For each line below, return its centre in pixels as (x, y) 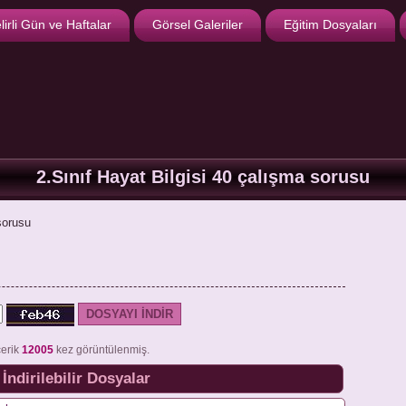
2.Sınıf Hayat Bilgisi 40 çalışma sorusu (203, 177)
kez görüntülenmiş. (101, 350)
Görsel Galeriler (198, 24)
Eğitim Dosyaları (330, 24)
